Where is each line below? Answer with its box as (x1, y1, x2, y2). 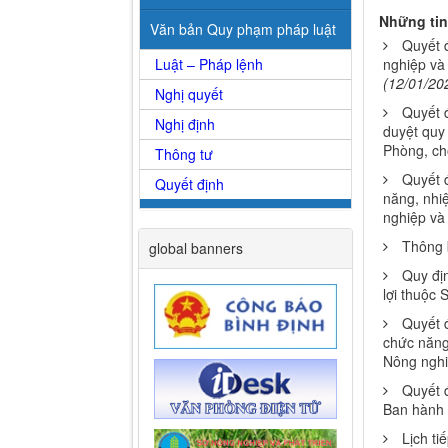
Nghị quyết (155, 84, 223, 105)
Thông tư (155, 144, 213, 165)
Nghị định (155, 114, 215, 135)
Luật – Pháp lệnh (155, 54, 263, 75)
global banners (149, 238, 243, 259)
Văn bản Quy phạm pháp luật (150, 19, 336, 40)
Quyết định (155, 174, 224, 195)
